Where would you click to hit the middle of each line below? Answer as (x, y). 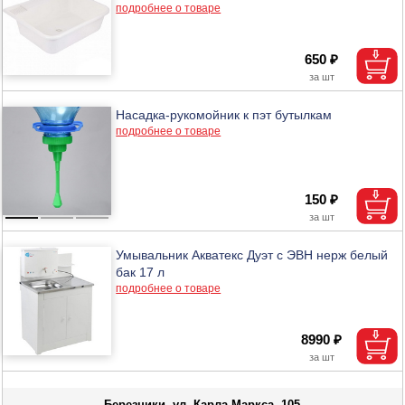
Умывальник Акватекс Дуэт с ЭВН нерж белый (252, 254)
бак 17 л (141, 272)
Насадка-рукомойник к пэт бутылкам (224, 114)
